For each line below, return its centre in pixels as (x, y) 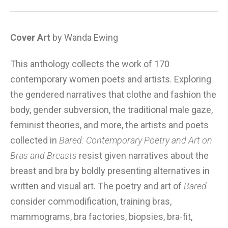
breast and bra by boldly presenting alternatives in (110, 170)
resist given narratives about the (143, 155)
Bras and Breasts (44, 155)
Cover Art (30, 37)
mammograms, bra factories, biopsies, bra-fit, (101, 216)
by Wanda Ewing (84, 37)
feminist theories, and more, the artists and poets (109, 125)
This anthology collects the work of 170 (90, 64)
